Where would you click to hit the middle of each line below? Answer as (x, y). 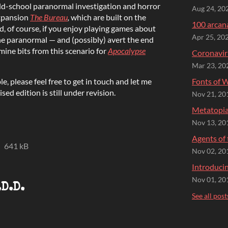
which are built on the (108, 17)
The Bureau (49, 17)
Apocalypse (127, 50)
